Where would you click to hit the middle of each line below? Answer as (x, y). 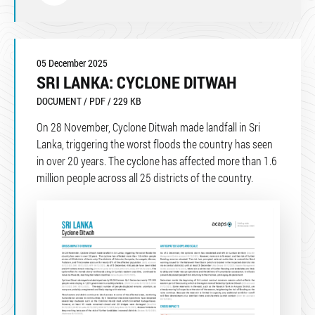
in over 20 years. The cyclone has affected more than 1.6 (157, 160)
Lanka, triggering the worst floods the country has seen (155, 143)
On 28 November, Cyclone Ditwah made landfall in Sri (148, 127)
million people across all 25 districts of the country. (146, 177)
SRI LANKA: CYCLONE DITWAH (137, 82)
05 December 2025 (72, 63)
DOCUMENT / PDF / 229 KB (89, 101)
